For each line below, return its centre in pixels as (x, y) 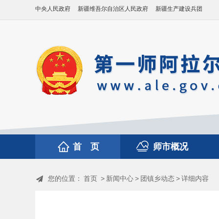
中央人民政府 (53, 9)
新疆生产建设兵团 (179, 9)
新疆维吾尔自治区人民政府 (113, 9)
